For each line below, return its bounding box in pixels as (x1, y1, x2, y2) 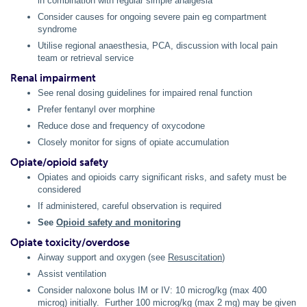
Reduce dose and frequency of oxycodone (38, 121, 205, 132)
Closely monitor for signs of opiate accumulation (38, 137, 229, 148)
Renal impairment (10, 72, 96, 85)
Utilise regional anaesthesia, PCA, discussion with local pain (38, 40, 278, 51)
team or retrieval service (38, 53, 134, 64)
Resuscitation (168, 252, 222, 263)
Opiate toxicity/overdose (10, 236, 130, 249)
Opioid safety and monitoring (56, 217, 181, 228)
